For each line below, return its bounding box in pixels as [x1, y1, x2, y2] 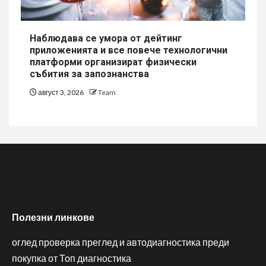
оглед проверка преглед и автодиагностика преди [12, 236, 229, 248]
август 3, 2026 [37, 88, 85, 97]
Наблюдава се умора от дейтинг [30, 33, 182, 45]
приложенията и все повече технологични [30, 45, 227, 56]
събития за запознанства [30, 68, 149, 80]
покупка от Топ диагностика [12, 252, 131, 264]
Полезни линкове [12, 211, 94, 223]
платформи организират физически [30, 56, 197, 68]
